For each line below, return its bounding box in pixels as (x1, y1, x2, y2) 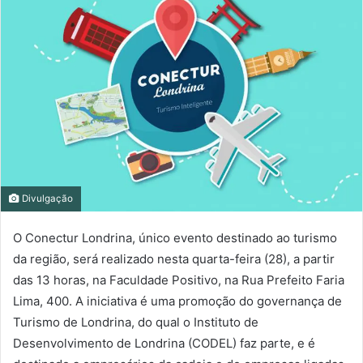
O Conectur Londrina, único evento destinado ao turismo (13, 229, 337, 246)
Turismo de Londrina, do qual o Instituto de (13, 314, 258, 330)
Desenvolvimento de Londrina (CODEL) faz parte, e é (13, 335, 315, 351)
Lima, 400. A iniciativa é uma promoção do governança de (13, 293, 342, 309)
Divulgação (19, 192, 73, 204)
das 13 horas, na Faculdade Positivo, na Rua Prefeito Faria (13, 271, 344, 288)
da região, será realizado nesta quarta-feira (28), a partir (13, 250, 335, 267)
